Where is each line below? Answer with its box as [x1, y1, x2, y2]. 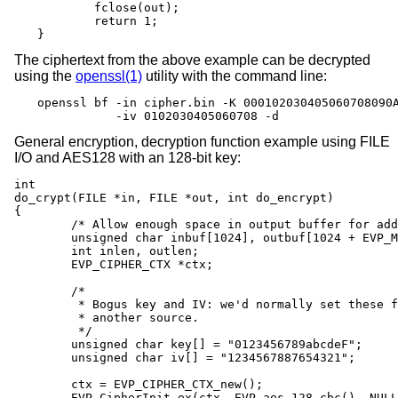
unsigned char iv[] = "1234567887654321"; [14, 351, 71, 365]
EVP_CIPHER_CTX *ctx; [14, 258, 71, 272]
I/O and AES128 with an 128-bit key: [14, 150, 241, 166]
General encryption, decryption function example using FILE [14, 134, 390, 150]
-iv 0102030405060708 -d [37, 109, 279, 123]
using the [14, 68, 76, 84]
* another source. [14, 311, 71, 325]
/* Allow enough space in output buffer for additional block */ [14, 218, 71, 232]
